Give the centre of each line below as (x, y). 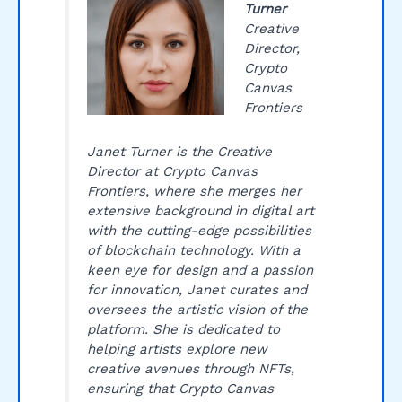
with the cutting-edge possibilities (199, 230)
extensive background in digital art (200, 210)
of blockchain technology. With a (193, 250)
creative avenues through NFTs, (190, 368)
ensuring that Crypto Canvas (180, 388)
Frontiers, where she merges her (194, 191)
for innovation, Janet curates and (197, 289)
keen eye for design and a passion (200, 270)
